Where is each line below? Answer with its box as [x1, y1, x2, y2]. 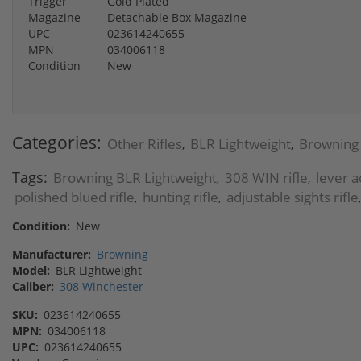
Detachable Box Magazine [107, 9, 247, 25]
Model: [12, 262, 50, 278]
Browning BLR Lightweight [53, 168, 217, 187]
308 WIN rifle [225, 168, 308, 187]
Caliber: [12, 278, 54, 294]
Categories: [12, 131, 102, 154]
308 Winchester [60, 278, 143, 294]
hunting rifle [143, 187, 218, 206]
